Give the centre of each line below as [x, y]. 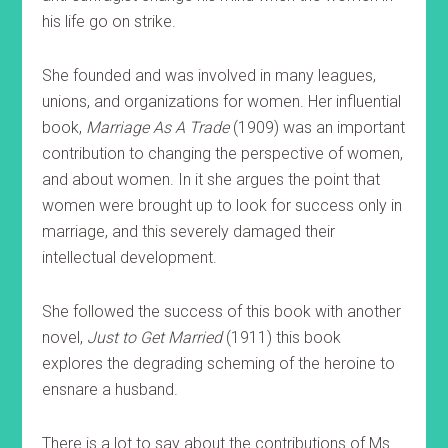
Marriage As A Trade [158, 127]
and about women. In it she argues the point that [211, 179]
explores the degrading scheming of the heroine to [219, 363]
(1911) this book [282, 337]
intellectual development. [132, 257]
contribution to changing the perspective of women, [223, 153]
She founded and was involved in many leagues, [209, 75]
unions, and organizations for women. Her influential [222, 101]
